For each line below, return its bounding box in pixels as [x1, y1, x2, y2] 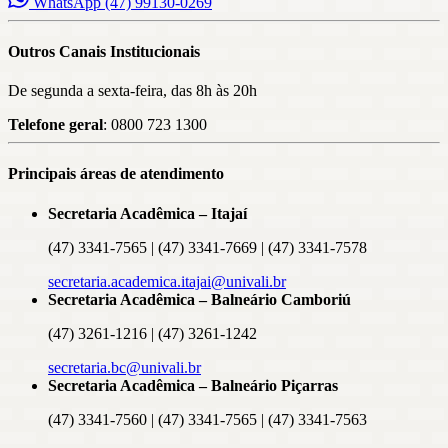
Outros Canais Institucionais [8, 42, 200, 60]
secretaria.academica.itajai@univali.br [48, 272, 286, 290]
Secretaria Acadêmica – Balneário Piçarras [48, 376, 338, 394]
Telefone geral [8, 116, 103, 134]
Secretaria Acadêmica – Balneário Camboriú [48, 290, 351, 308]
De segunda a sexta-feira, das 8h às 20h [8, 82, 257, 100]
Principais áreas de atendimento [8, 165, 224, 183]
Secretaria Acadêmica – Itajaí [48, 204, 247, 222]
